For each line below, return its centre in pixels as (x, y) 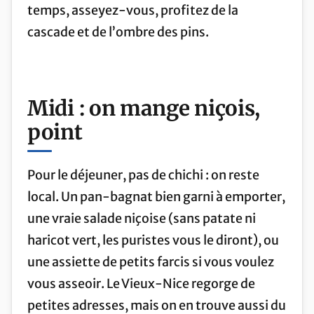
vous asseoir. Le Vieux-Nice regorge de (141, 283)
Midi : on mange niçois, (144, 108)
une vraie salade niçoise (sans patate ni (142, 218)
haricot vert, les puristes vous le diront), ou (153, 240)
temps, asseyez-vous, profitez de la (133, 10)
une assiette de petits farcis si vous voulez (151, 261)
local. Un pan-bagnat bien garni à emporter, (156, 196)
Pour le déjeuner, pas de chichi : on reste (143, 175)
